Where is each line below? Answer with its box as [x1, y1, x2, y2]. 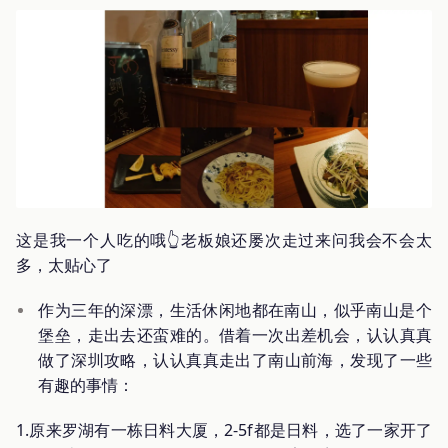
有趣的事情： [38, 373, 135, 396]
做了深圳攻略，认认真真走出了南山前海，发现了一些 [38, 348, 432, 371]
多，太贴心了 [16, 253, 112, 276]
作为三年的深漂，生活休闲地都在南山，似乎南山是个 [38, 298, 432, 321]
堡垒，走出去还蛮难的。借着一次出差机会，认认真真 [38, 323, 432, 346]
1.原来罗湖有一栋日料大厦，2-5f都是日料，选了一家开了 [16, 418, 432, 441]
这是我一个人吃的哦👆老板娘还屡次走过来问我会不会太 [16, 228, 432, 251]
